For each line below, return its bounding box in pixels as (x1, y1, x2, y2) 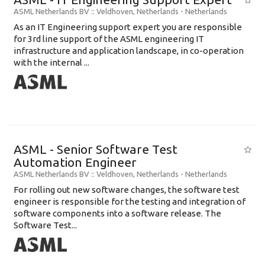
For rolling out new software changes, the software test (14, 184, 240, 195)
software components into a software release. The (14, 208, 221, 218)
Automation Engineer (14, 154, 137, 169)
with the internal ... (14, 57, 89, 67)
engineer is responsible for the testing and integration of (14, 196, 245, 206)
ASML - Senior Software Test (14, 141, 177, 156)
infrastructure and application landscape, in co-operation (14, 45, 244, 56)
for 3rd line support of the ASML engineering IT (14, 33, 204, 44)
